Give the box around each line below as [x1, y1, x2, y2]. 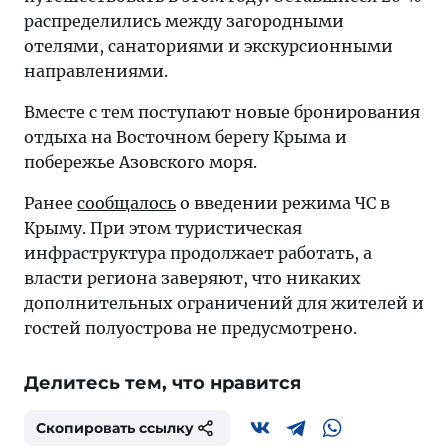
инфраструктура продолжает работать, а [24, 243, 372, 263]
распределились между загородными [24, 11, 344, 31]
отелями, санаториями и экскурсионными [24, 36, 393, 56]
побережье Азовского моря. [24, 152, 257, 172]
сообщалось [77, 193, 176, 213]
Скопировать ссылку [36, 419, 194, 437]
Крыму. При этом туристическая [24, 218, 302, 238]
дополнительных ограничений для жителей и [24, 293, 424, 313]
